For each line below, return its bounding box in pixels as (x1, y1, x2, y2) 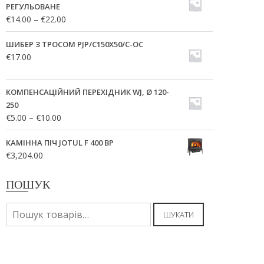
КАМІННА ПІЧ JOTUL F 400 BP (6, 137, 114, 148)
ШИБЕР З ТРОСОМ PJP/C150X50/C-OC (6, 38, 143, 49)
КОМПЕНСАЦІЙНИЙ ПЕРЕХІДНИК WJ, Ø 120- (6, 86, 169, 97)
